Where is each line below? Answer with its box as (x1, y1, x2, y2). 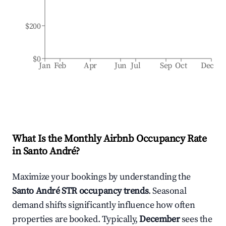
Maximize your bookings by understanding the (12, 171, 191, 183)
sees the (181, 213, 212, 225)
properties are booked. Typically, (12, 213, 140, 225)
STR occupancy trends (60, 185, 149, 197)
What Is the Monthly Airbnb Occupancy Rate (12, 133, 207, 145)
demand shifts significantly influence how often (12, 199, 195, 211)
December (139, 213, 180, 225)
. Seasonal (148, 185, 187, 197)
